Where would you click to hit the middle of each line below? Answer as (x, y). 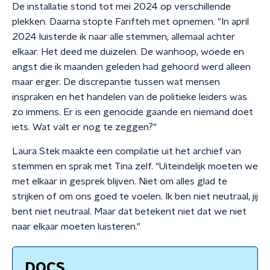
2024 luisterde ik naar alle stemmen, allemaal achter (124, 37)
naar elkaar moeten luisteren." (76, 227)
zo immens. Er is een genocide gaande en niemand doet (133, 112)
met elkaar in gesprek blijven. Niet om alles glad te (120, 181)
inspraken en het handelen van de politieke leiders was (130, 97)
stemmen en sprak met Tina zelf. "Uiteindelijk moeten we (135, 166)
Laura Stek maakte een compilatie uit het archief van (127, 151)
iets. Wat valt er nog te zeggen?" (84, 127)
